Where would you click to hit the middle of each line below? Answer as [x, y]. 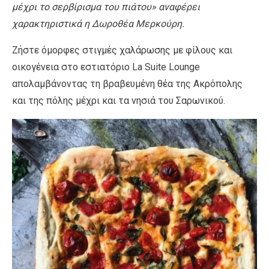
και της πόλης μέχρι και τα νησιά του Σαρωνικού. [120, 100]
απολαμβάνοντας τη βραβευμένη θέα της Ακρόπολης [127, 83]
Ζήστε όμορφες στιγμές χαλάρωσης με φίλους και [122, 50]
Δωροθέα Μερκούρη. [138, 23]
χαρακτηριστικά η [52, 23]
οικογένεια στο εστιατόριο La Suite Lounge [106, 67]
